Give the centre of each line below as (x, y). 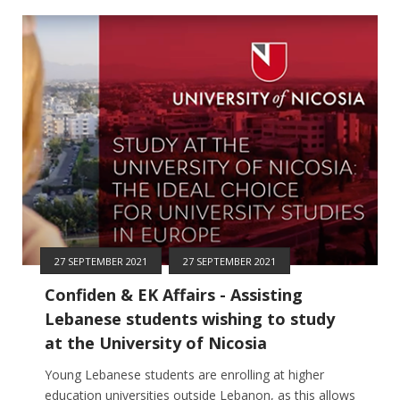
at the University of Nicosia (156, 342)
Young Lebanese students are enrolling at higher (184, 374)
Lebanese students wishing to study (190, 318)
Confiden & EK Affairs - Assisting (174, 294)
